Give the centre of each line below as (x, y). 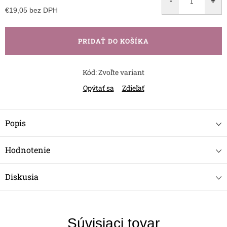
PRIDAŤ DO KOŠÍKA (113, 41)
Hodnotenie (28, 149)
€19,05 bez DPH (31, 10)
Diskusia (22, 176)
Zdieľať (133, 88)
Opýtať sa (98, 88)
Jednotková (24, 19)
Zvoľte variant (121, 72)
